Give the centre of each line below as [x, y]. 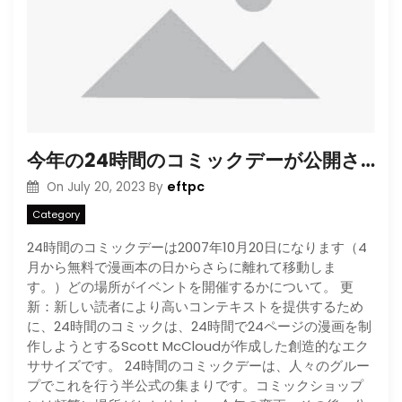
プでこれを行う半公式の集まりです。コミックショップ [195, 385]
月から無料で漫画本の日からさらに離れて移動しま [182, 267]
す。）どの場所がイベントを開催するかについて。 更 [190, 286]
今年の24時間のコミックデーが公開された [368, 160]
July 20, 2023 [106, 187]
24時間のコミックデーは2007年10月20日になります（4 [197, 247]
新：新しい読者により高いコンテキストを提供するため [195, 306]
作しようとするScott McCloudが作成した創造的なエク [198, 345]
